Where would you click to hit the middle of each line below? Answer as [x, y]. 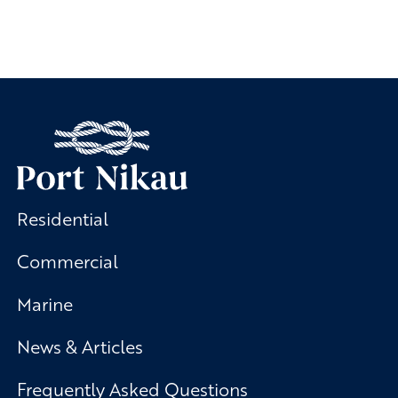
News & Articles [80, 346]
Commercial [67, 261]
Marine [44, 304]
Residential [62, 219]
